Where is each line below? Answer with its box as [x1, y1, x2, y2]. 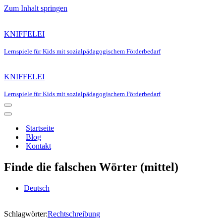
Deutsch [24, 183, 50, 192]
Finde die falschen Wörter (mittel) [4, 160, 178, 173]
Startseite [26, 124, 54, 132]
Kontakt [26, 142, 51, 150]
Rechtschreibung [48, 209, 100, 218]
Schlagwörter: [4, 209, 48, 218]
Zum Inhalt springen [4, 4, 67, 12]
